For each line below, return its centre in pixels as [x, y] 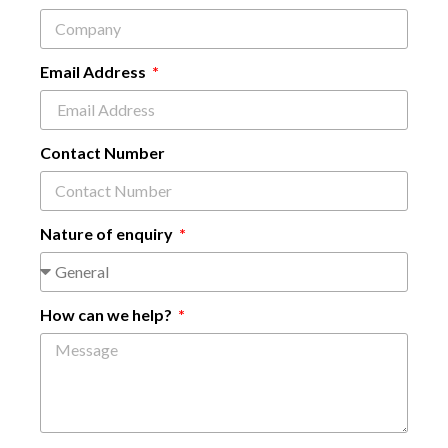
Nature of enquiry [108, 233]
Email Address [94, 71]
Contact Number [102, 152]
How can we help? [107, 314]
